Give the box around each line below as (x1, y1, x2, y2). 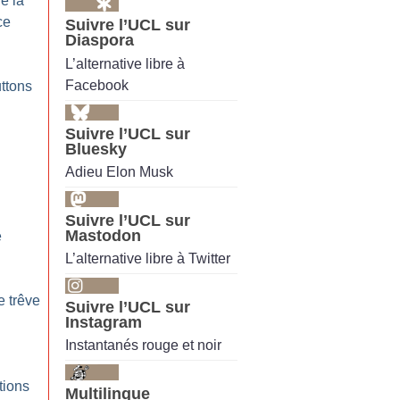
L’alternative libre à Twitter (65, 251, 230, 267)
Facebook (65, 77, 129, 93)
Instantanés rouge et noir (65, 337, 221, 354)
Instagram (65, 313, 142, 332)
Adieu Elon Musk (65, 163, 173, 179)
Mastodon (65, 226, 141, 245)
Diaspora (65, 31, 134, 50)
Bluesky (65, 139, 127, 158)
